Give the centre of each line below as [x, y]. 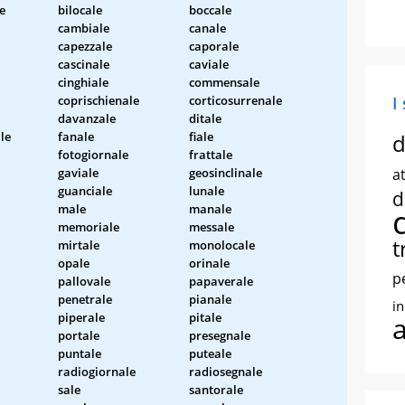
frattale [211, 154]
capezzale [85, 46]
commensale [224, 82]
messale [212, 226]
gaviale [78, 172]
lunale [207, 190]
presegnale [220, 335]
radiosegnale [226, 371]
